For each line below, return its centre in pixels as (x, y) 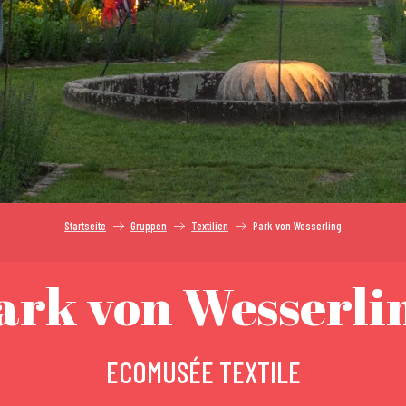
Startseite (85, 226)
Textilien (210, 226)
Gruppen (149, 226)
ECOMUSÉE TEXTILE (203, 372)
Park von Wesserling (297, 226)
